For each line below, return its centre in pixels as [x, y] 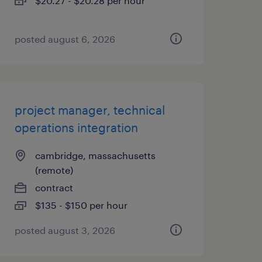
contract [54, 187]
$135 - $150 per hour [81, 205]
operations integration [76, 127]
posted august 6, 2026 [65, 39]
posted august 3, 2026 [65, 230]
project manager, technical [89, 110]
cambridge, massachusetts [95, 155]
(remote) [54, 170]
